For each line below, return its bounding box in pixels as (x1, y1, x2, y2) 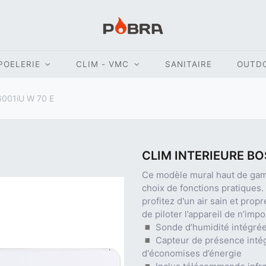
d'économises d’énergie (142, 247, 242, 259)
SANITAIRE (164, 59, 212, 69)
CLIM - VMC (76, 59, 129, 69)
